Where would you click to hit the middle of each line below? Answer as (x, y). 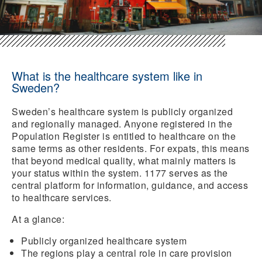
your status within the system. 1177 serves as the (120, 173)
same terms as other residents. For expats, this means (131, 148)
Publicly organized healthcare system (104, 240)
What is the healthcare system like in (107, 75)
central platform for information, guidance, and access (130, 185)
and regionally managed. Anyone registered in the (122, 123)
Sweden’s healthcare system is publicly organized (122, 111)
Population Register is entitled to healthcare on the (124, 136)
